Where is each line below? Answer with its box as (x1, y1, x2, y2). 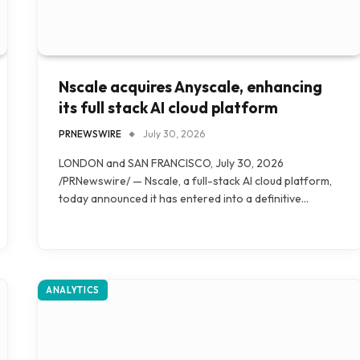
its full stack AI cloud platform (59, 98, 278, 117)
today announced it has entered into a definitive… (59, 191, 309, 206)
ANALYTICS (46, 284, 100, 296)
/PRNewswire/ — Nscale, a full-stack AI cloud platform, (59, 174, 332, 188)
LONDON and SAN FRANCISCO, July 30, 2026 (59, 156, 284, 170)
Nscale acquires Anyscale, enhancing (59, 77, 322, 96)
